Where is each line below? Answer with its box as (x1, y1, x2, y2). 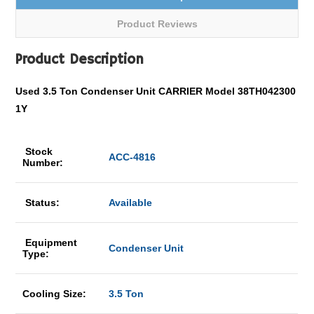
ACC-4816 (106, 151, 156, 163)
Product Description (15, 51, 144, 69)
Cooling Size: (22, 288, 90, 299)
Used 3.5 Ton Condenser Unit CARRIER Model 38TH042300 (15, 86, 296, 97)
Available (106, 197, 156, 208)
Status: (22, 197, 63, 208)
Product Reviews (116, 18, 198, 29)
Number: (22, 157, 67, 168)
